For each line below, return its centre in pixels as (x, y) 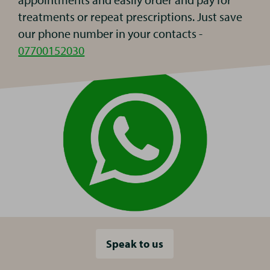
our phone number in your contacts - (111, 33)
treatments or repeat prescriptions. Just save (130, 17)
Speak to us (135, 243)
